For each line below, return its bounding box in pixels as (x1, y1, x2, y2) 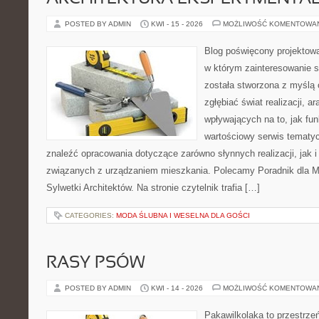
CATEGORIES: (65, 211, 116, 219)
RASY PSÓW (46, 256, 145, 271)
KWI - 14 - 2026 (151, 284, 203, 292)
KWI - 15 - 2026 (151, 20, 203, 28)
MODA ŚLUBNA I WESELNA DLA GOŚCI (116, 211, 250, 219)
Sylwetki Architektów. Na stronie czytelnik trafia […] (46, 182, 260, 193)
